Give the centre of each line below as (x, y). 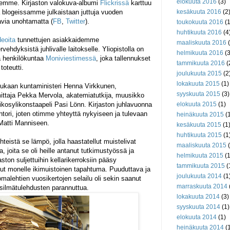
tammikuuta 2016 (201, 63)
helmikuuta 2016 (200, 53)
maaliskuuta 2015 (202, 146)
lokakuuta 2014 (198, 197)
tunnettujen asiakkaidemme (58, 40)
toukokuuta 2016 (200, 22)
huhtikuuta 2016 (199, 33)
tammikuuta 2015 (201, 166)
